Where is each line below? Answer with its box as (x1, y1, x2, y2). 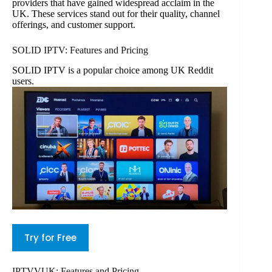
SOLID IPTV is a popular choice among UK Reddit (12, 64, 213, 75)
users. (12, 75, 34, 86)
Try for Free (24, 231, 76, 245)
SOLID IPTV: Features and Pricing (12, 44, 148, 55)
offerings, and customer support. (12, 19, 135, 30)
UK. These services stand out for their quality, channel (12, 8, 220, 19)
